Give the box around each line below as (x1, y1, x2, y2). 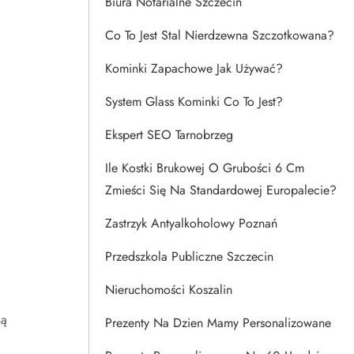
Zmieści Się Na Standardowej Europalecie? (105, 181, 337, 199)
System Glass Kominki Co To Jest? (105, 92, 283, 111)
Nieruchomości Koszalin (105, 281, 232, 299)
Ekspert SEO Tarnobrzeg (105, 126, 233, 144)
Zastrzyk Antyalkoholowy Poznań (105, 214, 277, 232)
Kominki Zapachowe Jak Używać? (105, 59, 283, 77)
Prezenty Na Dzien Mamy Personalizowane (105, 314, 331, 332)
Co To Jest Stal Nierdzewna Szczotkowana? (105, 26, 334, 44)
